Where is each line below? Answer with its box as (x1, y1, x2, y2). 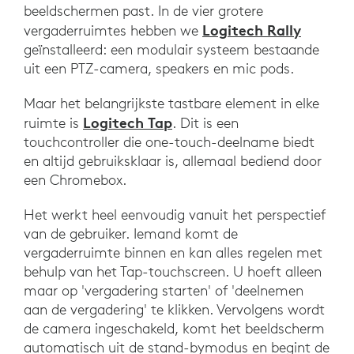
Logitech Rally (202, 21, 301, 40)
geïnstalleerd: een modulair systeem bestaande (24, 40, 319, 59)
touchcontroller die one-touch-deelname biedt (24, 133, 314, 152)
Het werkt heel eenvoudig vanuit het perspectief (24, 205, 326, 224)
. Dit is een (172, 114, 239, 133)
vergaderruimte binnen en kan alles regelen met (24, 243, 322, 262)
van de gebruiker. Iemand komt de (24, 224, 238, 243)
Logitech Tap (83, 113, 172, 133)
